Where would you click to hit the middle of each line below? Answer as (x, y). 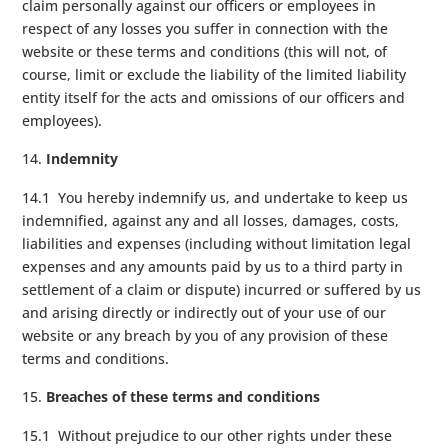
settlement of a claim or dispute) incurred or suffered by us (222, 289)
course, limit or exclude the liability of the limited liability (214, 74)
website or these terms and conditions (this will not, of (205, 51)
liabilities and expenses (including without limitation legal (217, 243)
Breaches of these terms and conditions (183, 396)
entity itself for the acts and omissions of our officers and (214, 97)
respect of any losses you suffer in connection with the (205, 28)
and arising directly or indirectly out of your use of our (204, 312)
